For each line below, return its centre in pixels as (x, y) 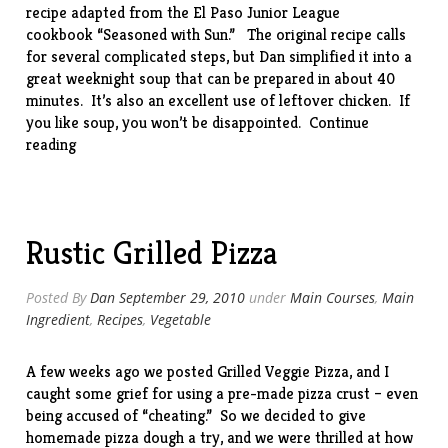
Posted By (58, 297)
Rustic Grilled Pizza (152, 253)
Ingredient (58, 319)
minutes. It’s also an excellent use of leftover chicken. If (218, 100)
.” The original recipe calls (317, 34)
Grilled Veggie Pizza (283, 371)
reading (51, 144)
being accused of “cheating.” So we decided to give (196, 415)
